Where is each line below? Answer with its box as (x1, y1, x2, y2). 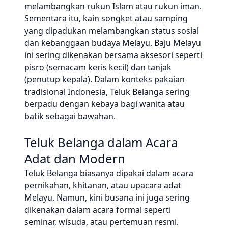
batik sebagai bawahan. (24, 110, 116, 122)
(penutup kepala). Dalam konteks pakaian (24, 74, 185, 85)
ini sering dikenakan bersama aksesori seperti (24, 49, 202, 61)
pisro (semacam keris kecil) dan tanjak (24, 62, 172, 73)
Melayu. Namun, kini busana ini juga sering (24, 192, 190, 203)
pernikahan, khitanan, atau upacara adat (24, 180, 181, 191)
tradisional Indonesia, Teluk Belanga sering (24, 86, 190, 97)
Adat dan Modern (24, 150, 125, 167)
